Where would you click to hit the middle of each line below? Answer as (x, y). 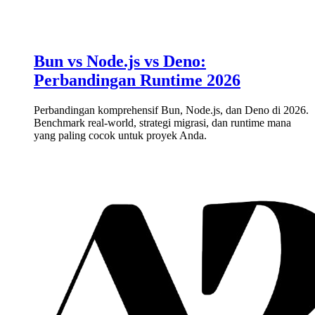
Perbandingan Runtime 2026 (137, 81)
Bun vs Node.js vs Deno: (120, 62)
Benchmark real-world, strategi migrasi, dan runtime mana (162, 122)
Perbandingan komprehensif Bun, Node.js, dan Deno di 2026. (171, 110)
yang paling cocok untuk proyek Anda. (120, 135)
